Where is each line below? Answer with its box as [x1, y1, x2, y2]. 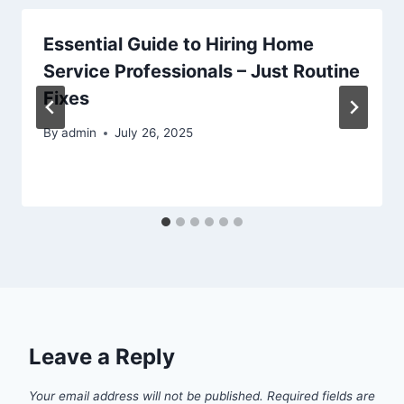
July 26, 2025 [115, 125, 194, 141]
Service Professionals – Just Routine [43, 60, 360, 82]
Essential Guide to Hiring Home [43, 32, 314, 55]
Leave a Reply [29, 344, 175, 371]
